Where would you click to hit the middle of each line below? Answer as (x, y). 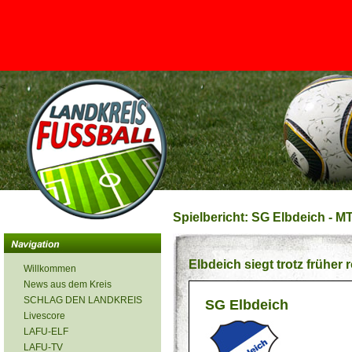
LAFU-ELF (46, 332)
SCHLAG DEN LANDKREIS (83, 300)
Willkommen (50, 269)
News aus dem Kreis (68, 284)
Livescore (44, 316)
